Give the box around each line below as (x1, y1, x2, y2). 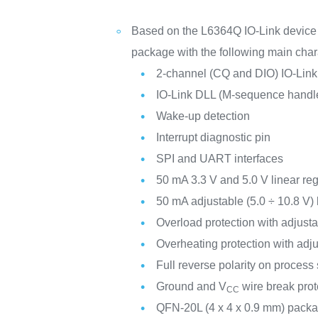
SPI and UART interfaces (156, 153, 284, 165)
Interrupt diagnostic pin (156, 131, 271, 143)
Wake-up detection (156, 110, 251, 122)
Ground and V (156, 280, 227, 292)
